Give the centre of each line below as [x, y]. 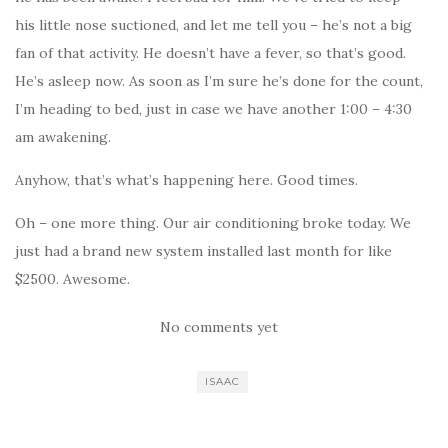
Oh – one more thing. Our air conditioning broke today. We [213, 223]
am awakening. [63, 137]
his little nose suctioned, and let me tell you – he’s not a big [213, 25]
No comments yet [219, 327]
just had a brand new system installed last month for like [203, 251]
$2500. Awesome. [72, 279]
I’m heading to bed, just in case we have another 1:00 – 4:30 [213, 109]
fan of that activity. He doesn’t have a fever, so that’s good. [210, 53]
